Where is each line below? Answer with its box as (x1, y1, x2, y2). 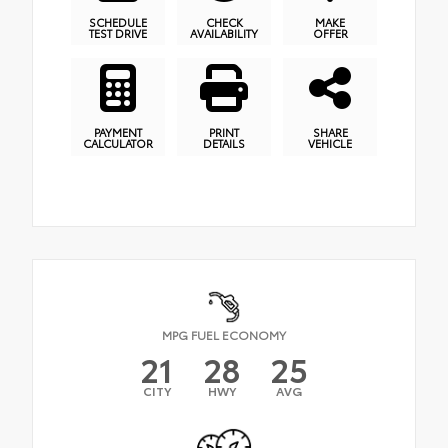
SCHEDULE (89, 14, 147, 31)
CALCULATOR (83, 135, 153, 152)
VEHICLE (308, 135, 352, 152)
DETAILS (203, 135, 245, 152)
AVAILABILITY (190, 25, 258, 42)
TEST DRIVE (89, 25, 147, 42)
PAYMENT (94, 124, 142, 141)
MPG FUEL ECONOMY (162, 326, 286, 344)
